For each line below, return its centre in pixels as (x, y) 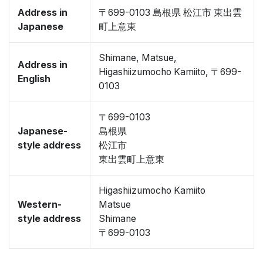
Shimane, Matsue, (138, 58)
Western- (40, 205)
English (34, 79)
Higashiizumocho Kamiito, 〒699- (170, 72)
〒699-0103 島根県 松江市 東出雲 (170, 13)
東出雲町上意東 (131, 159)
